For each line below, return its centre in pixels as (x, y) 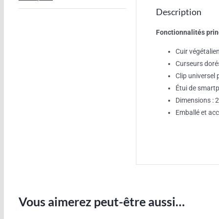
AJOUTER (33, 211)
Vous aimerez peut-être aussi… (102, 201)
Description (179, 12)
